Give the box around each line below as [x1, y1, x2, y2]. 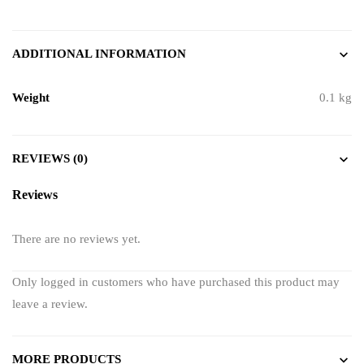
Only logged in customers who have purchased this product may [12, 275, 340, 288]
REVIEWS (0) [12, 152, 88, 165]
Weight [12, 91, 50, 104]
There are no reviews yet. [12, 232, 141, 245]
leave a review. [12, 297, 88, 310]
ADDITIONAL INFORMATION [12, 47, 186, 60]
